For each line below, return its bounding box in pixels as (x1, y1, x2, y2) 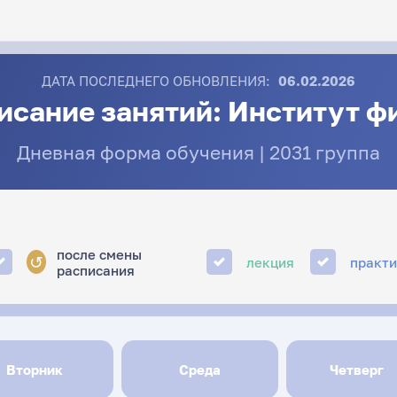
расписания (56, 261, 135, 278)
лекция (246, 253, 295, 270)
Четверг (329, 361, 384, 378)
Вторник (6, 361, 64, 378)
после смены (56, 245, 142, 262)
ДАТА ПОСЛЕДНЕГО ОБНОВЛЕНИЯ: (41, 72, 270, 89)
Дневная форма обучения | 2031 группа (17, 140, 380, 164)
